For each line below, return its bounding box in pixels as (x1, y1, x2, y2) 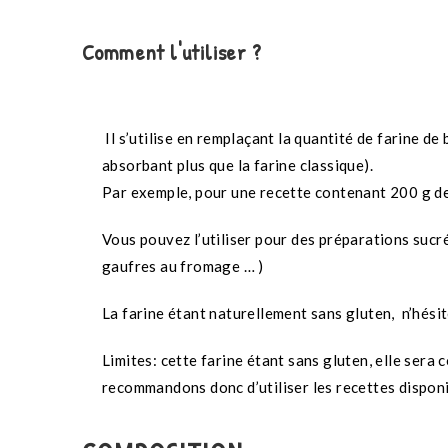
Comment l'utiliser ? (82, 37, 261, 68)
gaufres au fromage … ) (102, 257, 264, 276)
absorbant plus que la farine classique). (102, 156, 377, 175)
